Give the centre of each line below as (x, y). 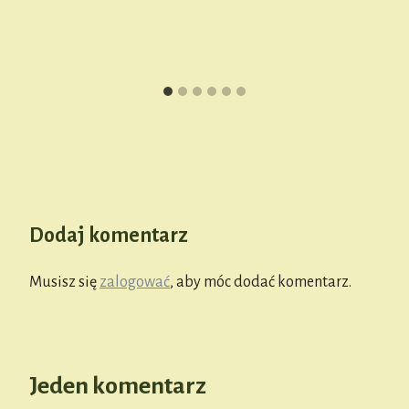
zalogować (135, 283)
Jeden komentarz (118, 387)
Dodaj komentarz (109, 236)
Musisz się (64, 283)
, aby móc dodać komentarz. (261, 283)
